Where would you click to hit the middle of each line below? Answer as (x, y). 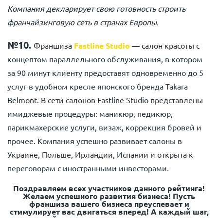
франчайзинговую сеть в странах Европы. (83, 22)
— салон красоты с (165, 45)
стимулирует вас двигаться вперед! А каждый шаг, (109, 211)
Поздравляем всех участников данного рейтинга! (109, 188)
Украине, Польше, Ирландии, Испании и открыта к (100, 154)
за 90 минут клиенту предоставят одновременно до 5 (105, 73)
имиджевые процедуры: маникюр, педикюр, (90, 113)
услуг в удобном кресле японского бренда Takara (98, 86)
